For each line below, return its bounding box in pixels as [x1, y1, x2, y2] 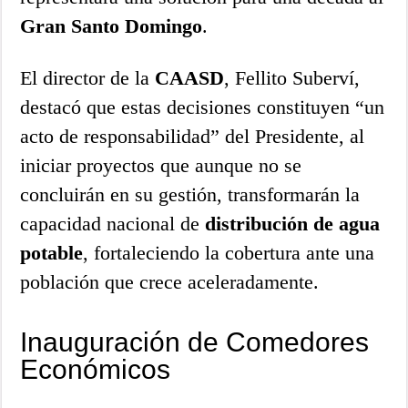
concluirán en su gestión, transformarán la [20, 182, 361, 206]
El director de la [20, 66, 156, 89]
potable [20, 240, 84, 264]
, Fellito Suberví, [224, 66, 361, 89]
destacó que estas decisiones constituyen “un [20, 95, 385, 118]
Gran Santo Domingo [20, 14, 203, 37]
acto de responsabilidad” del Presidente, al [20, 124, 365, 148]
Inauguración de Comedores [20, 326, 370, 357]
